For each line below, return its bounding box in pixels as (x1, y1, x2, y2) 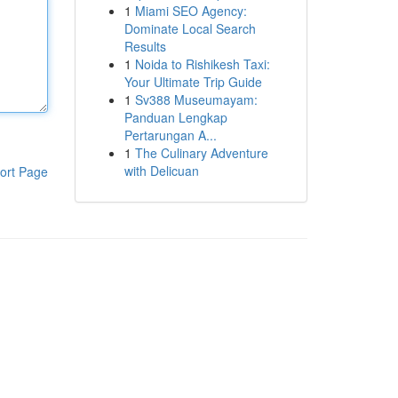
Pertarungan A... (123, 126, 217, 144)
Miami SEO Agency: (134, 2, 247, 20)
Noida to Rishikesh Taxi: (134, 55, 270, 73)
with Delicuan (123, 162, 199, 179)
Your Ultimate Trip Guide (123, 73, 262, 91)
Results (123, 37, 166, 55)
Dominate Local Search (123, 20, 256, 37)
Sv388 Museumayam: (134, 91, 258, 108)
